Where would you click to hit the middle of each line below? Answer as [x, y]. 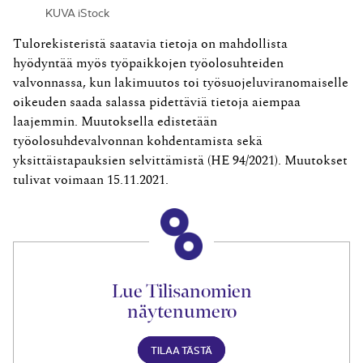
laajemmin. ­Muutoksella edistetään [115, 121]
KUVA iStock [78, 12]
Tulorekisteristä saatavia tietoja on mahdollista [150, 43]
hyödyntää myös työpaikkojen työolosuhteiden [148, 63]
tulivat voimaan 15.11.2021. [91, 179]
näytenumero [181, 311]
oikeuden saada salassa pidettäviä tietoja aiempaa [157, 102]
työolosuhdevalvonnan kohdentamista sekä [138, 141]
